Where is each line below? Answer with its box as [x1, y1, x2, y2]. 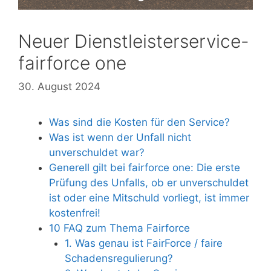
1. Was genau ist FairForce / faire [64, 237, 223, 249]
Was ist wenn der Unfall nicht [49, 131, 191, 143]
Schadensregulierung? [64, 252, 173, 264]
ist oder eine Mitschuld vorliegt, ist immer [49, 191, 249, 204]
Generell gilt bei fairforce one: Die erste [49, 161, 240, 174]
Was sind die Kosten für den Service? [49, 116, 230, 128]
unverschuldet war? [49, 146, 145, 158]
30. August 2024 [18, 80, 100, 93]
